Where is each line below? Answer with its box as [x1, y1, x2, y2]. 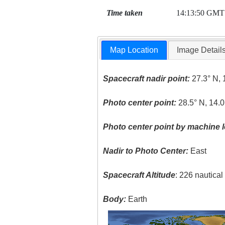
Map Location [110, 46, 159, 55]
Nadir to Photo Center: [103, 147, 189, 156]
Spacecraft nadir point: [103, 74, 190, 83]
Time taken [106, 9, 143, 17]
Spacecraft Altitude [103, 171, 176, 180]
